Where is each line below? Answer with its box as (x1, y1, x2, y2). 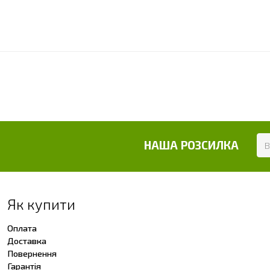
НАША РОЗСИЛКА (144, 137, 239, 152)
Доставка (7, 234, 46, 246)
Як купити (7, 195, 75, 213)
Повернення (7, 247, 57, 259)
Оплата (7, 222, 37, 233)
